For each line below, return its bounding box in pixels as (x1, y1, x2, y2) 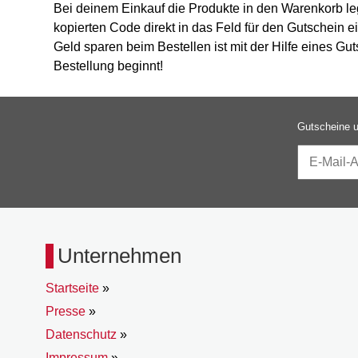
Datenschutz (46, 328, 117, 341)
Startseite (46, 281, 99, 295)
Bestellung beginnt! (54, 59, 163, 73)
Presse (46, 304, 86, 318)
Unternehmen (58, 244, 181, 268)
